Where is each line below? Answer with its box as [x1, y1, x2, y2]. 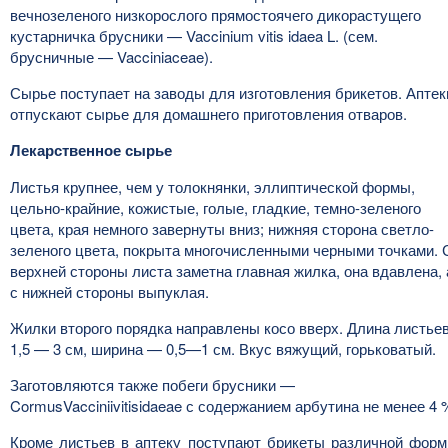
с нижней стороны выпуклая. [10, 281, 209, 302]
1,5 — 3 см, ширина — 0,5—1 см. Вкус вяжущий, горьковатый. [10, 338, 436, 359]
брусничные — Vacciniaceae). [10, 46, 213, 67]
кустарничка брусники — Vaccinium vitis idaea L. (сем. [10, 25, 378, 46]
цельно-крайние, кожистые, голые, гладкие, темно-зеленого [10, 197, 421, 218]
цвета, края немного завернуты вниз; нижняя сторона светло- [10, 218, 434, 239]
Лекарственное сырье [10, 139, 172, 161]
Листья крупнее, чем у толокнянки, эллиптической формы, [10, 176, 415, 197]
